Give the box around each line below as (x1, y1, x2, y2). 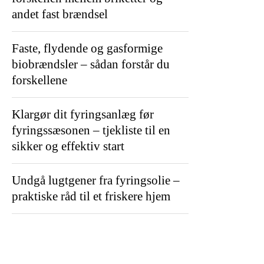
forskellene (12, 72, 67, 87)
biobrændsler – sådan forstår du (12, 57, 170, 71)
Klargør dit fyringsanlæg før (12, 107, 154, 121)
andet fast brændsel (12, 6, 108, 21)
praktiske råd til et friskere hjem (12, 189, 170, 203)
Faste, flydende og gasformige (12, 41, 163, 55)
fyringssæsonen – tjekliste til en (12, 123, 170, 137)
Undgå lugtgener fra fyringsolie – (12, 173, 180, 187)
